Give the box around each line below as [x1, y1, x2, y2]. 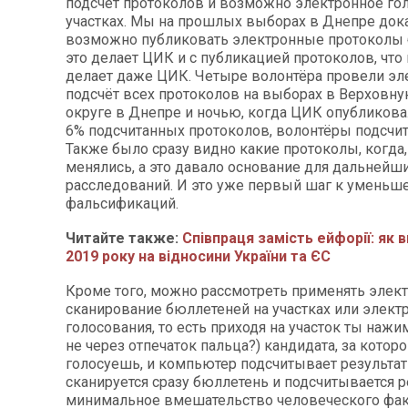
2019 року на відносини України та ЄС [66, 247, 331, 265]
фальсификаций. [66, 194, 178, 212]
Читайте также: [66, 229, 182, 247]
